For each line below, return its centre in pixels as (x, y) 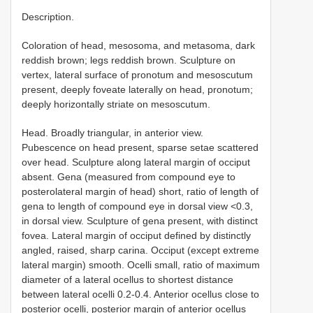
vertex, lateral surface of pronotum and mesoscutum (137, 74)
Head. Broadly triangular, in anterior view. (112, 132)
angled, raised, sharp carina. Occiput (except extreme (140, 250)
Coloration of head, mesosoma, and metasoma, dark (138, 45)
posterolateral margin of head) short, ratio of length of (140, 191)
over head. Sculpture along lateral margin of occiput (136, 162)
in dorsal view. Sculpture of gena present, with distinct (140, 220)
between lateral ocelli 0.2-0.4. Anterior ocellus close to (140, 294)
